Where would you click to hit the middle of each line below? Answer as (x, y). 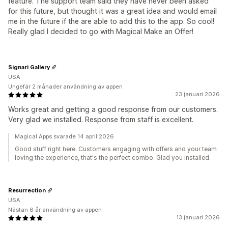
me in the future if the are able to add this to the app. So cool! (111, 21)
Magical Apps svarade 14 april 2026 (64, 136)
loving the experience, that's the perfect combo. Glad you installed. (113, 158)
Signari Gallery (29, 67)
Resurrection (27, 190)
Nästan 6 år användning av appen (55, 210)
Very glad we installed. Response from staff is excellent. (101, 119)
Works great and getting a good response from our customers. (113, 109)
